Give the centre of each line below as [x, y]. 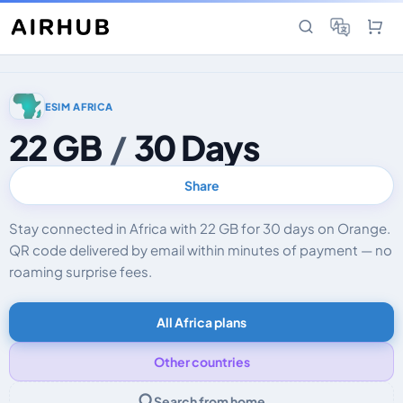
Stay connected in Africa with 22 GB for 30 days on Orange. [200, 228]
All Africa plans [201, 322]
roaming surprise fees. [81, 271]
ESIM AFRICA [79, 106]
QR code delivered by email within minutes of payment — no [201, 250]
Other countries [201, 362]
